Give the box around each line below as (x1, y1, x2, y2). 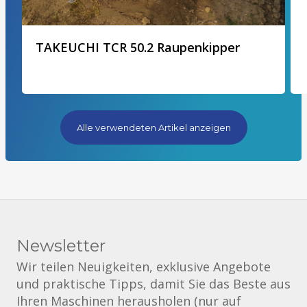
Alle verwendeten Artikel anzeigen (76, 122, 231, 133)
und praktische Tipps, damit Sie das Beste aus (16, 275, 291, 292)
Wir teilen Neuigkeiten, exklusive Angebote (16, 258, 271, 275)
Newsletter (16, 236, 106, 256)
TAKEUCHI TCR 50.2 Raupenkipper (36, 39, 240, 56)
